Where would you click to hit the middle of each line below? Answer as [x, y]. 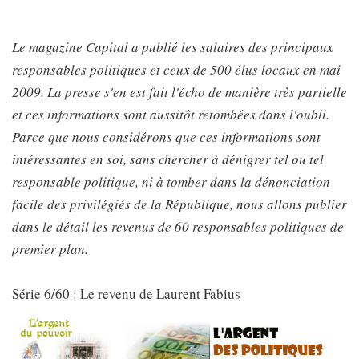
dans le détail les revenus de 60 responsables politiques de [178, 226]
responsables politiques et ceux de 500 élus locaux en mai [176, 69]
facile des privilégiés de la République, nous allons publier [179, 204]
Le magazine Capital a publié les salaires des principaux [173, 47]
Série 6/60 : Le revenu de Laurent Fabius [126, 294]
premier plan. [50, 249]
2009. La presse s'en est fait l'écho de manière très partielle [179, 92]
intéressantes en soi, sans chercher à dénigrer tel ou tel [168, 159]
